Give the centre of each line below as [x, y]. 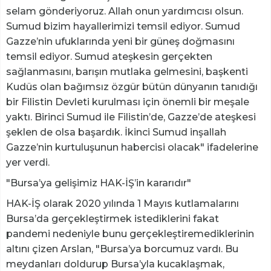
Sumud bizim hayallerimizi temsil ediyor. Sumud [123, 27]
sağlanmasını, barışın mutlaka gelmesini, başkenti [127, 72]
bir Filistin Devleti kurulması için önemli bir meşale [128, 102]
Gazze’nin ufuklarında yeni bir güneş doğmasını [120, 42]
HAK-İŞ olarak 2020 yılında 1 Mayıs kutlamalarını [122, 204]
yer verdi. [28, 163]
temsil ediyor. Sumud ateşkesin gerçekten [109, 57]
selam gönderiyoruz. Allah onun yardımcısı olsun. [125, 11]
